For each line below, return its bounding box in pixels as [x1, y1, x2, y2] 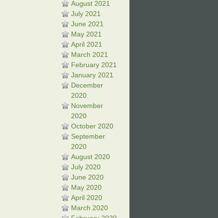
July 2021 [71, 10, 101, 18]
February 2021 [71, 61, 117, 69]
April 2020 [71, 194, 102, 201]
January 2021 [71, 71, 113, 79]
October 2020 [71, 122, 113, 130]
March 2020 [71, 204, 108, 212]
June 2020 [71, 173, 104, 181]
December [71, 81, 103, 89]
